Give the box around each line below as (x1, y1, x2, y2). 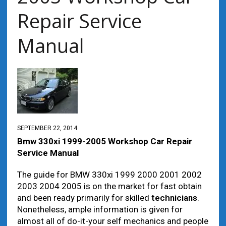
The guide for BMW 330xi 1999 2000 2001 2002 (17, 169, 202, 180)
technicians (151, 193, 197, 203)
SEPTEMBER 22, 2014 (17, 125, 77, 132)
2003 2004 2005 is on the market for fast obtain (17, 181, 202, 191)
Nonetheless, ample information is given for (17, 204, 183, 214)
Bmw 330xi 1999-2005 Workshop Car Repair (17, 136, 192, 146)
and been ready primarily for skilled (17, 193, 151, 203)
